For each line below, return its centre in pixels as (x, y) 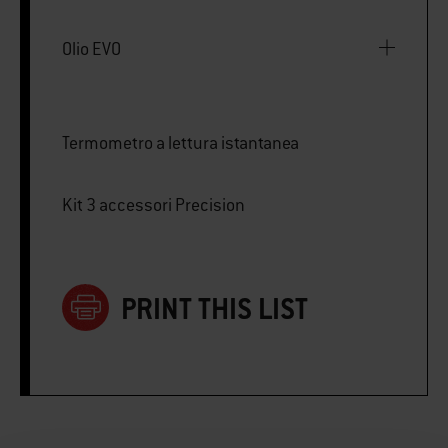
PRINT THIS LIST (214, 309)
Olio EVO (91, 48)
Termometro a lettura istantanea (180, 142)
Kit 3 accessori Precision (153, 204)
